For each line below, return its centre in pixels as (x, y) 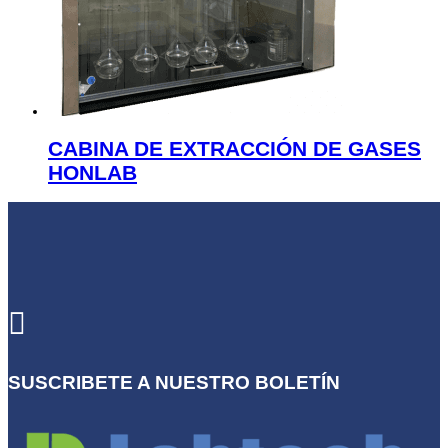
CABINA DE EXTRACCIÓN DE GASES (234, 148)
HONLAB (92, 172)
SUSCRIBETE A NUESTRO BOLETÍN (174, 383)
